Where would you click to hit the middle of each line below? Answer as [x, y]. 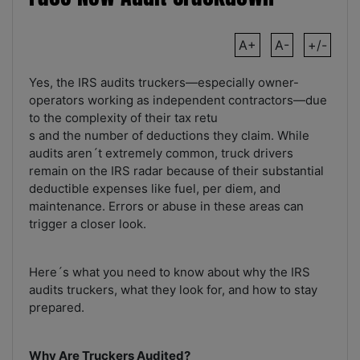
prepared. [57, 308]
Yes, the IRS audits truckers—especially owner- [164, 83]
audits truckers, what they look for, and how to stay [173, 290]
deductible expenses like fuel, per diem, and [155, 189]
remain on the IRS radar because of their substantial [176, 171]
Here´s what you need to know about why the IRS [170, 272]
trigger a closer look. [88, 224]
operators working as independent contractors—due [178, 100]
